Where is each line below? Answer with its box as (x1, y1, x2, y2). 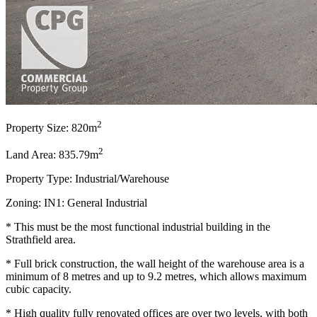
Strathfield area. (6, 234, 76, 246)
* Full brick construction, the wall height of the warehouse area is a (6, 258, 304, 270)
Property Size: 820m (6, 122, 97, 134)
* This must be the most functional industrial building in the (6, 221, 270, 234)
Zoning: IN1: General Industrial (6, 197, 147, 209)
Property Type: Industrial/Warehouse (6, 173, 169, 185)
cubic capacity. (6, 283, 71, 296)
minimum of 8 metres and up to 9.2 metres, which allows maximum (6, 270, 306, 283)
